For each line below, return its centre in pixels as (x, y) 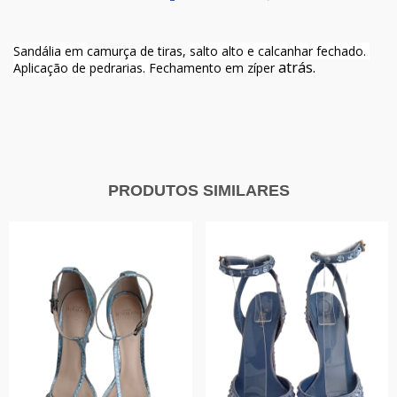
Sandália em (50, 51)
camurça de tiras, (138, 51)
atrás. (299, 67)
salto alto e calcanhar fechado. (280, 51)
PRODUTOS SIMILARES (198, 190)
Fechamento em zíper (214, 67)
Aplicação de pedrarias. (81, 67)
